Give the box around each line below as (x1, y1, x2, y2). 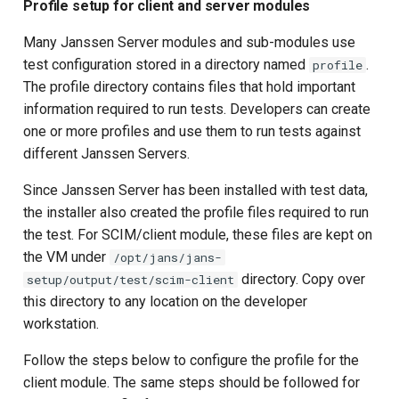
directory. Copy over (238, 271, 365, 289)
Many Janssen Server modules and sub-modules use (23, 34, 355, 52)
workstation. (23, 315, 99, 333)
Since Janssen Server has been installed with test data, (23, 182, 368, 199)
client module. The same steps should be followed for (23, 374, 360, 392)
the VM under (23, 248, 110, 266)
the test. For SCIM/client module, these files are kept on (23, 226, 372, 244)
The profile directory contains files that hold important (23, 78, 355, 96)
